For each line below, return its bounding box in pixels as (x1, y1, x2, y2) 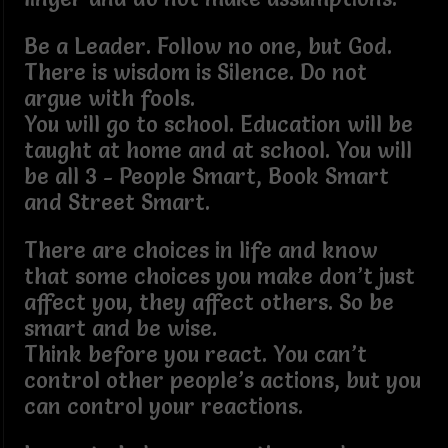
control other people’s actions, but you (23, 366, 421, 394)
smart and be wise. (23, 314, 229, 342)
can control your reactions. (23, 392, 303, 420)
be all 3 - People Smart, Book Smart (23, 162, 389, 190)
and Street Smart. (23, 188, 210, 216)
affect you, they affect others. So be (23, 288, 394, 316)
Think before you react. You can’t (23, 340, 367, 368)
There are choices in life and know (23, 236, 378, 264)
